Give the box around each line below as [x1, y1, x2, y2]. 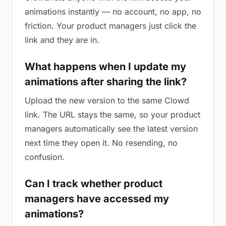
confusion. [25, 152, 65, 162]
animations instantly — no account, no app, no [25, 7, 201, 17]
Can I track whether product [25, 178, 162, 190]
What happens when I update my [25, 61, 186, 73]
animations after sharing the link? [25, 76, 187, 88]
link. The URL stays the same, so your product [25, 109, 200, 120]
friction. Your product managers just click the [25, 21, 196, 31]
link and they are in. [25, 35, 99, 45]
